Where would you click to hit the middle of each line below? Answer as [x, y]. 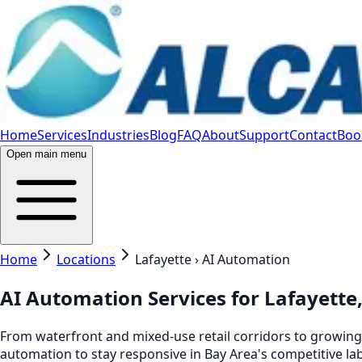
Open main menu [46, 154]
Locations [86, 259]
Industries [118, 135]
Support [264, 135]
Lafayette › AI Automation [213, 259]
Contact [313, 135]
